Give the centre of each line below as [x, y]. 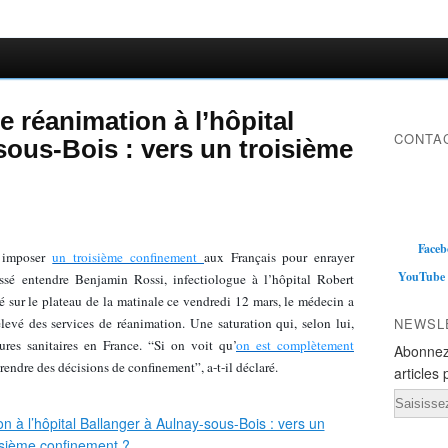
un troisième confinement [128, 257]
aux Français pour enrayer [279, 257]
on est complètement [295, 345]
